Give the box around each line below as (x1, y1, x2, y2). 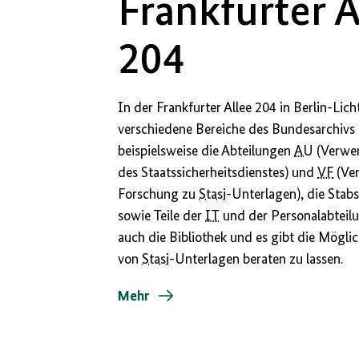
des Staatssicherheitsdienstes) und (118, 165, 318, 180)
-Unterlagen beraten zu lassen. (169, 252, 344, 267)
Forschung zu (118, 187, 200, 202)
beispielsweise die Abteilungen (118, 143, 295, 159)
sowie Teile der (118, 208, 206, 224)
